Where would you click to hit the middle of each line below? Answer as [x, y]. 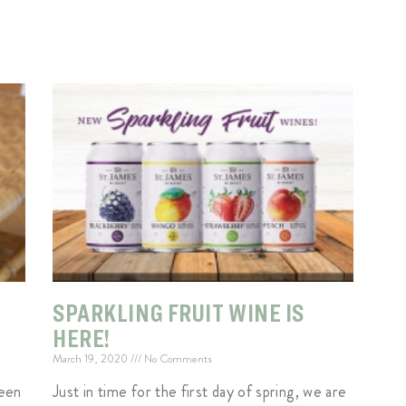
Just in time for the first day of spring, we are [200, 392]
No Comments [177, 359]
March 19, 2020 [92, 359]
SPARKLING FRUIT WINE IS [179, 313]
